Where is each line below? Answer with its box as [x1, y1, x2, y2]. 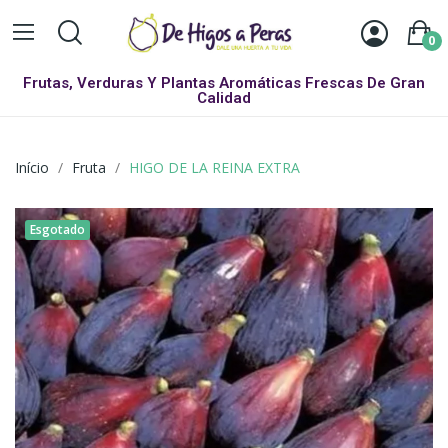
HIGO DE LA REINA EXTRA [129, 158, 300, 178]
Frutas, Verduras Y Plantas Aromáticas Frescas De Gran [23, 74, 425, 93]
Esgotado [30, 221, 85, 239]
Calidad [197, 89, 251, 108]
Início [15, 158, 49, 178]
